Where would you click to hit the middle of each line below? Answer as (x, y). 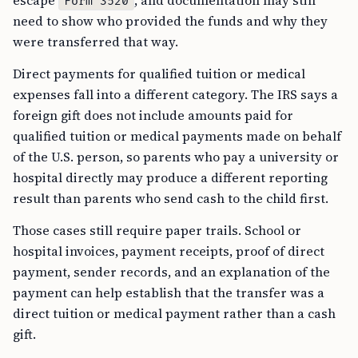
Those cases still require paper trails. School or (157, 231)
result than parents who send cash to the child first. (171, 199)
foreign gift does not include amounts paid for (153, 115)
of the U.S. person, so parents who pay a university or (176, 157)
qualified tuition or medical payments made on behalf (177, 136)
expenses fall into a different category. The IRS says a (175, 95)
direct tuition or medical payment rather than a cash (174, 314)
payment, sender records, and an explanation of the (171, 272)
